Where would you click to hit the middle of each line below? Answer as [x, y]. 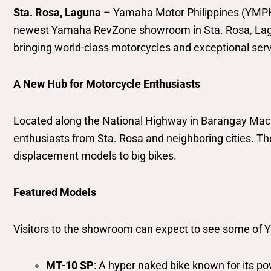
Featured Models [55, 192]
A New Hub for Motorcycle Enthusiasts [107, 84]
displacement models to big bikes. [95, 155]
